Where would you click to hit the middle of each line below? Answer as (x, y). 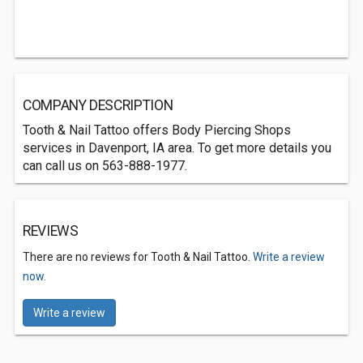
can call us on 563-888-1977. (105, 166)
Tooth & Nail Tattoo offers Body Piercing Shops (157, 130)
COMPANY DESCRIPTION (98, 105)
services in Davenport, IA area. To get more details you (177, 148)
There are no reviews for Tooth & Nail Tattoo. (138, 257)
